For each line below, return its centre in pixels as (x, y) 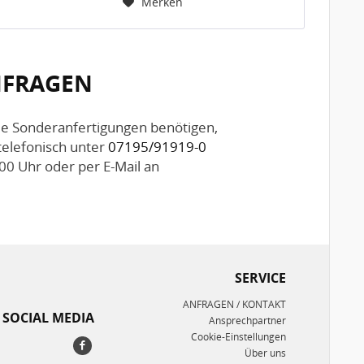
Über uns (265, 353)
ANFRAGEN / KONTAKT (234, 304)
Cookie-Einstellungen (238, 336)
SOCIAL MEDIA (49, 317)
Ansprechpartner (247, 320)
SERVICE (260, 277)
